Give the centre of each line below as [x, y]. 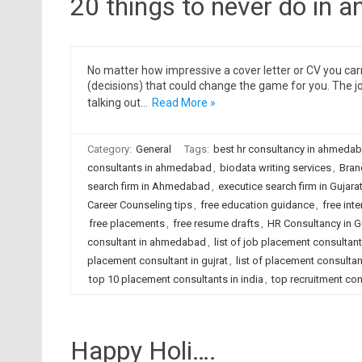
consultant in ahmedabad [146, 242]
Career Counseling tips [139, 205]
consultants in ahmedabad [149, 168]
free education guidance [257, 205]
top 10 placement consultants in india [176, 279]
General [153, 149]
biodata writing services [275, 168]
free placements [126, 223]
